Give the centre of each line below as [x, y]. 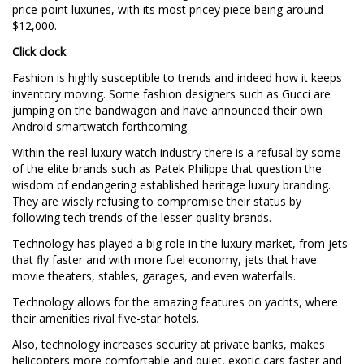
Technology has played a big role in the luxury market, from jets [180, 243]
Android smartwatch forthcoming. [101, 126]
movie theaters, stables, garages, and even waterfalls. [154, 275]
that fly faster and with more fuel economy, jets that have [165, 259]
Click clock [39, 52]
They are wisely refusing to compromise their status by [157, 201]
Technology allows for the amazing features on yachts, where [175, 301]
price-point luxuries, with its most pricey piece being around [168, 10]
